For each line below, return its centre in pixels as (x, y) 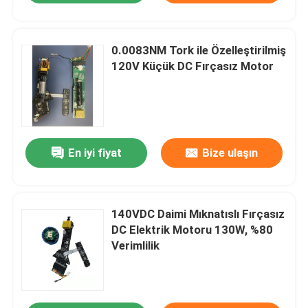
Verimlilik (136, 246)
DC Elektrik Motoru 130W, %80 (192, 230)
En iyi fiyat (95, 153)
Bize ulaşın (230, 153)
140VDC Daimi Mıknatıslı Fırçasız (198, 214)
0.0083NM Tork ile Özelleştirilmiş (199, 50)
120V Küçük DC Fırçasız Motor (193, 66)
